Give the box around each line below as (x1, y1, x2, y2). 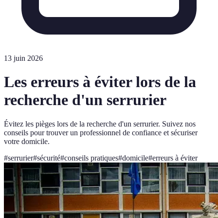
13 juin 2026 (4, 54, 43, 62)
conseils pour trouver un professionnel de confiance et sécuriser (4, 128, 198, 137)
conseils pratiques (64, 153, 118, 162)
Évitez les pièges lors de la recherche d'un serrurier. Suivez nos (4, 119, 196, 128)
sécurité (37, 153, 60, 162)
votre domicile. (4, 137, 50, 145)
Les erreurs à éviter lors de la (4, 73, 196, 91)
